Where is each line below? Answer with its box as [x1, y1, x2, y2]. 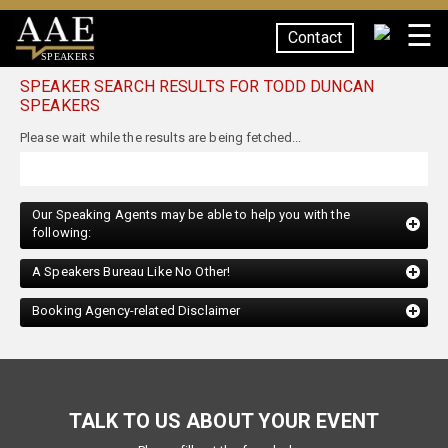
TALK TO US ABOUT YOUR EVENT [69, 387, 379, 411]
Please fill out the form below [138, 421, 310, 436]
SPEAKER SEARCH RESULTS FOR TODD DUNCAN [20, 77, 374, 96]
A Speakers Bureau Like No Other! [32, 242, 231, 257]
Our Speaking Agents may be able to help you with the [32, 185, 350, 200]
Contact [288, 28, 342, 47]
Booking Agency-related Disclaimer [32, 281, 241, 296]
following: [32, 203, 92, 218]
